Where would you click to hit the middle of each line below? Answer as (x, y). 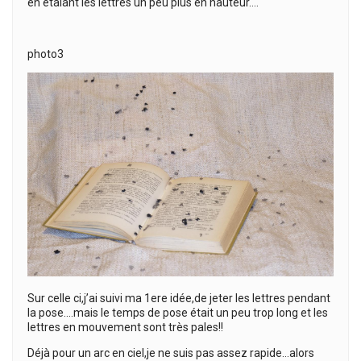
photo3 (46, 54)
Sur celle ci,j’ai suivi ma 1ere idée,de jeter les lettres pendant (179, 299)
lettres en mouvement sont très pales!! (125, 328)
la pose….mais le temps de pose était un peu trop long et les (178, 313)
